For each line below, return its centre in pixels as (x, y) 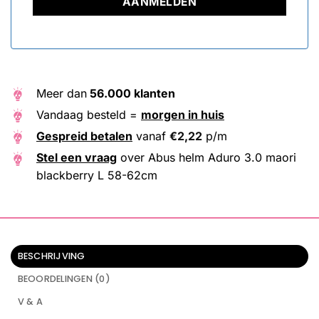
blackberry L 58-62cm (97, 176)
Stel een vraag (77, 158)
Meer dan (62, 93)
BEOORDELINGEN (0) (64, 279)
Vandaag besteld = (89, 115)
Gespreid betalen (84, 136)
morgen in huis (183, 115)
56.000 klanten (131, 93)
